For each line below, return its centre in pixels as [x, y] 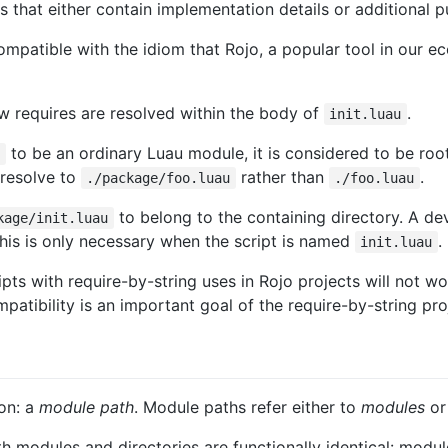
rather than [282, 176]
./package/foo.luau [158, 177]
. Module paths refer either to [247, 407]
